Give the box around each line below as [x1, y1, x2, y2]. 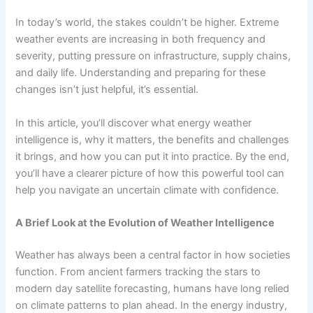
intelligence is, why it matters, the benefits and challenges [15, 133, 290, 146]
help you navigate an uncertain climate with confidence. [15, 183, 279, 196]
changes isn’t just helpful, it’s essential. [15, 83, 199, 96]
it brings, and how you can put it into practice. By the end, [15, 150, 290, 163]
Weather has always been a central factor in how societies [15, 248, 291, 261]
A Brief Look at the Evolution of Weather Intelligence [15, 216, 275, 229]
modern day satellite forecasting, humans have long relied [15, 282, 290, 295]
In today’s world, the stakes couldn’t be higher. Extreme [15, 16, 279, 29]
